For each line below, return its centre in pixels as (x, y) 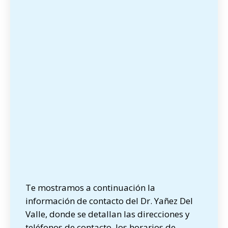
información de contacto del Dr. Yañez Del (109, 201)
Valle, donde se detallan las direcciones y (108, 214)
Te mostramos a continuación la (90, 188)
